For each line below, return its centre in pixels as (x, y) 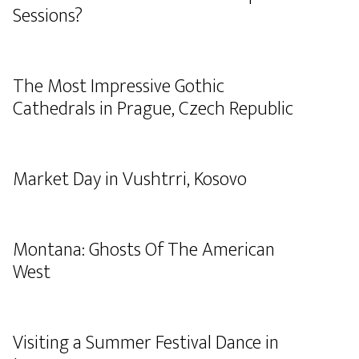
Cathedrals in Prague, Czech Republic (153, 109)
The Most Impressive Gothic (119, 87)
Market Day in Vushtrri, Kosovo (130, 179)
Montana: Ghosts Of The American (144, 250)
